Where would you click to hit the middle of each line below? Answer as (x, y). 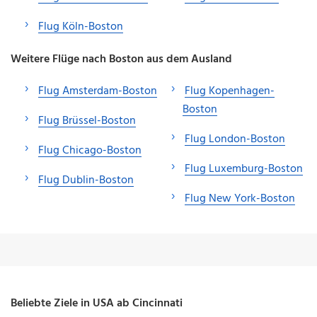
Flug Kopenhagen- (230, 91)
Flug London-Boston (235, 139)
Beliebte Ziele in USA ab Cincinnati (97, 303)
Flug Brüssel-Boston (87, 121)
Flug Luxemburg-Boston (244, 169)
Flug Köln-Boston (81, 27)
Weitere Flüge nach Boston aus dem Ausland (121, 59)
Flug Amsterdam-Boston (98, 91)
